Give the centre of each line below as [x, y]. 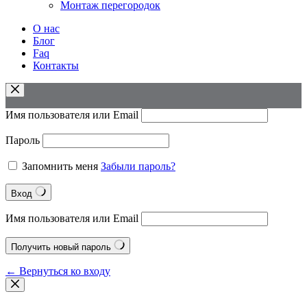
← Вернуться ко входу [58, 271]
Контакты [56, 65]
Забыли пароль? [138, 166]
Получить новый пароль [62, 247]
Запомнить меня [60, 166]
